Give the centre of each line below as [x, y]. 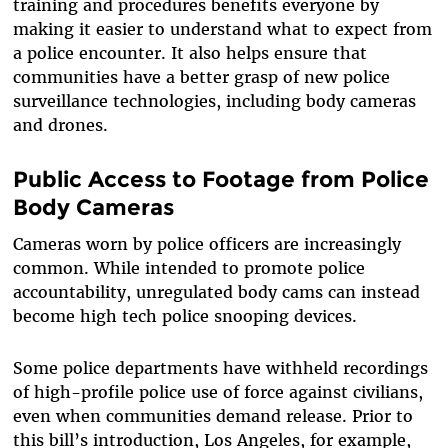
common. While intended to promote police [188, 267]
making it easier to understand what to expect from [222, 28]
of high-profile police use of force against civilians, [217, 391]
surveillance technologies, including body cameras [214, 100]
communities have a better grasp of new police [201, 76]
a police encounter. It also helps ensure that [189, 52]
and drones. [60, 124]
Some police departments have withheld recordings [220, 367]
